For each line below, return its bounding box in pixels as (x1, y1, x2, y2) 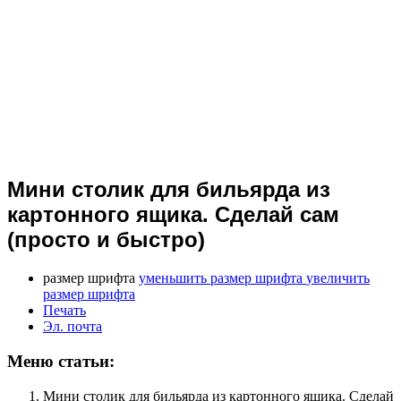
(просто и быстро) (7, 227, 205, 252)
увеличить (306, 270, 370, 286)
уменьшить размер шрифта (139, 270, 303, 286)
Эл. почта (43, 319, 102, 335)
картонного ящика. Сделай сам (7, 202, 339, 227)
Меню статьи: (7, 351, 115, 371)
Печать (43, 303, 86, 319)
